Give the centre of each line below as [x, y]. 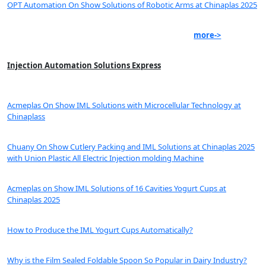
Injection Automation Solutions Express [84, 66]
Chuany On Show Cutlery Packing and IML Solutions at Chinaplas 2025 [131, 147]
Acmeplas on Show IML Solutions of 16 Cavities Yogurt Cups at [117, 189]
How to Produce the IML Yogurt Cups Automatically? [100, 230]
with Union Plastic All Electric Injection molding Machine [105, 158]
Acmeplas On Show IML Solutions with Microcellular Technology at [124, 105]
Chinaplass [26, 117]
